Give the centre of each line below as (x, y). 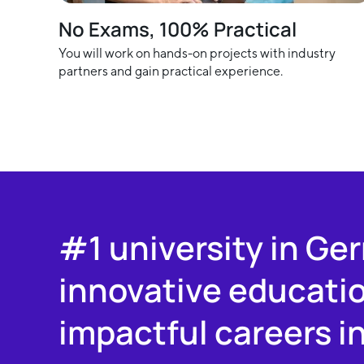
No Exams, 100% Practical (178, 29)
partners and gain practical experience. (171, 71)
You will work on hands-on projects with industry (197, 54)
